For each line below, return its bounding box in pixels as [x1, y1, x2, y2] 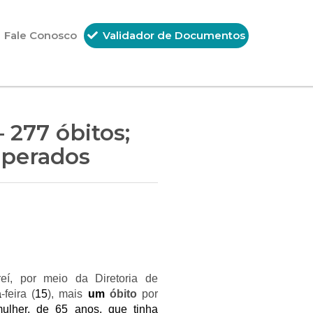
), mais [48, 288, 88, 300]
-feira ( [1, 288, 36, 300]
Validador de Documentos [100, 29, 245, 43]
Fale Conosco [4, 29, 77, 43]
